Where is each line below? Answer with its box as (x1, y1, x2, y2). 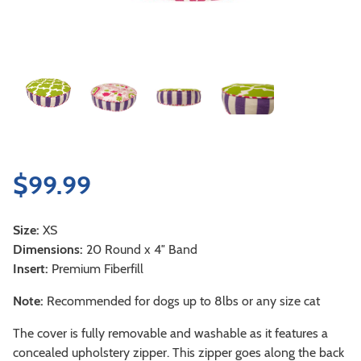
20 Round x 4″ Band (83, 241, 197, 257)
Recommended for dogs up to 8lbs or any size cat (44, 293, 320, 309)
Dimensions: (13, 241, 83, 257)
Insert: (13, 260, 48, 276)
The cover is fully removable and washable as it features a (13, 325, 328, 341)
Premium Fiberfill (48, 260, 143, 276)
